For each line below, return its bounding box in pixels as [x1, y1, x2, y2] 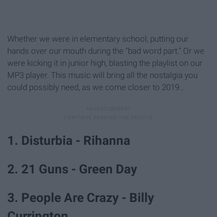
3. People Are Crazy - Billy [7, 190, 154, 205]
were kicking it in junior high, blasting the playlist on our [7, 58, 202, 68]
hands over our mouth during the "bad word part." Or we [7, 46, 204, 56]
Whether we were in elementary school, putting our [7, 33, 188, 44]
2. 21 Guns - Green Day [7, 162, 137, 177]
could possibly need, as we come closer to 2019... [7, 82, 185, 92]
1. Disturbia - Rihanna [7, 133, 130, 148]
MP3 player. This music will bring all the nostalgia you [7, 70, 198, 80]
